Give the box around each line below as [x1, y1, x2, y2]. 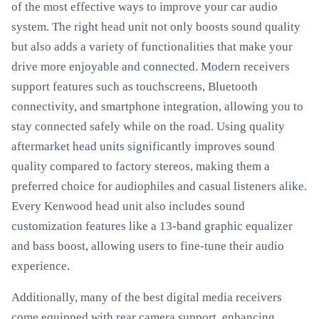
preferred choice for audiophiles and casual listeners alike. [11, 179, 307, 193]
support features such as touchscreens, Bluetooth [11, 80, 258, 93]
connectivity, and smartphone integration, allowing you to [11, 100, 303, 113]
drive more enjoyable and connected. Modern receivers [11, 60, 290, 73]
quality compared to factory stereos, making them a [11, 159, 270, 173]
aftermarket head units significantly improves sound [11, 140, 275, 153]
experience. [11, 259, 70, 273]
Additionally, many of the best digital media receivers [11, 291, 282, 304]
